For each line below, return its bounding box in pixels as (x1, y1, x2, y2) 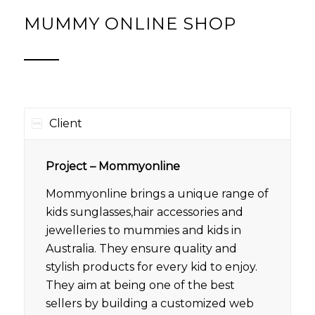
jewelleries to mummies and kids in (45, 224, 241, 238)
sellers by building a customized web (45, 297, 254, 311)
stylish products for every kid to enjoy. (45, 260, 257, 274)
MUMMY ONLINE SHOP (23, 13, 236, 34)
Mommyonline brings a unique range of (45, 187, 269, 201)
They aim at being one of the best (45, 278, 235, 292)
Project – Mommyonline (45, 159, 180, 173)
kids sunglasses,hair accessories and (45, 205, 243, 219)
